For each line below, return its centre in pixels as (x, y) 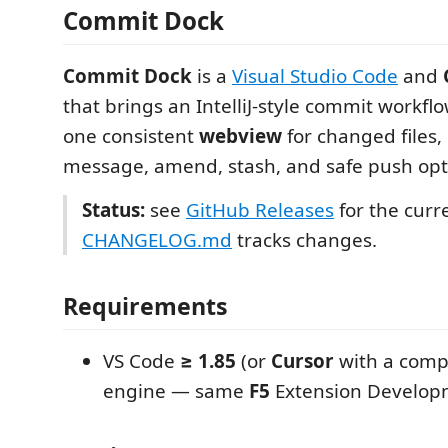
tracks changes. (304, 240)
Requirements (145, 305)
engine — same (176, 390)
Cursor (302, 360)
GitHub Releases (260, 210)
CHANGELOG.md (157, 240)
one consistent (131, 136)
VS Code (141, 360)
